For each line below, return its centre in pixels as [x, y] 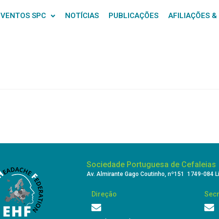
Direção [104, 194]
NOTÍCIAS [82, 16]
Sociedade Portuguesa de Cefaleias [151, 164]
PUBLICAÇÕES [133, 16]
